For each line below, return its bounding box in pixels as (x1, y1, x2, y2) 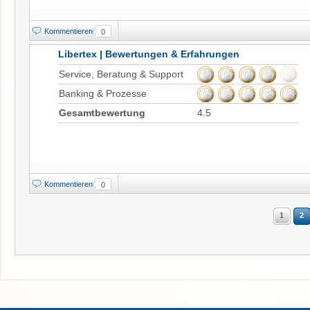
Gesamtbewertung (59, 107, 145, 118)
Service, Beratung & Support (59, 68, 183, 80)
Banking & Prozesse (59, 87, 147, 99)
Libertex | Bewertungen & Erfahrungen (58, 48, 239, 60)
